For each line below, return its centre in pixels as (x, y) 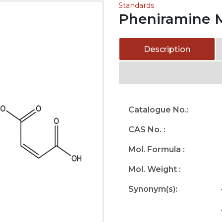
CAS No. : (147, 130)
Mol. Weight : (155, 169)
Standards (136, 5)
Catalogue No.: (159, 110)
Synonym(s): (153, 189)
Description (167, 49)
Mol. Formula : (157, 149)
